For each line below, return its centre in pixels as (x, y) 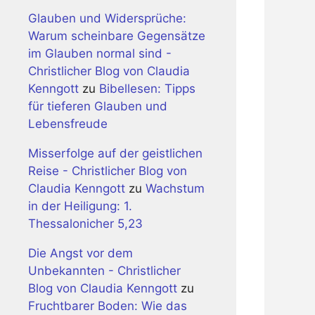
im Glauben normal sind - (100, 53)
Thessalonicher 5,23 (85, 224)
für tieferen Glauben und (98, 106)
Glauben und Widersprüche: (107, 18)
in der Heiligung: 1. (80, 206)
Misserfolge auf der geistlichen (115, 153)
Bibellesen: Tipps (147, 89)
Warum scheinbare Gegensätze (117, 36)
